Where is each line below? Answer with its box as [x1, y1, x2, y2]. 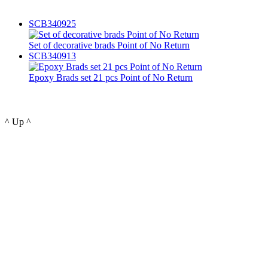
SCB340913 [29, 51, 76, 61]
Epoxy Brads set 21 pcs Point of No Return [29, 72, 193, 83]
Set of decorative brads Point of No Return [29, 40, 190, 50]
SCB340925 [29, 19, 76, 29]
